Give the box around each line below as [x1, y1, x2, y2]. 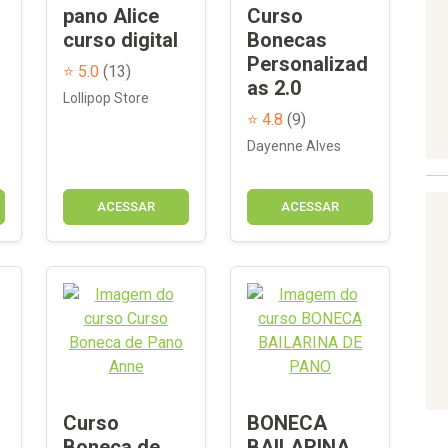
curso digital [63, 27, 178, 52]
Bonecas [247, 27, 327, 52]
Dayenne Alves [247, 137, 341, 154]
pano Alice [63, 3, 159, 28]
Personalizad [247, 51, 368, 76]
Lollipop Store [63, 89, 149, 106]
